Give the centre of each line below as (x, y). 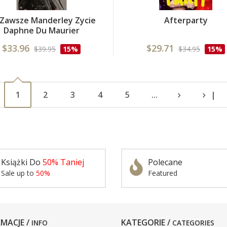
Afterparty (186, 20)
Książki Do (22, 162)
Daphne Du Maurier (41, 30)
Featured (163, 173)
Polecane (165, 162)
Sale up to (18, 173)
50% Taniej (63, 162)
